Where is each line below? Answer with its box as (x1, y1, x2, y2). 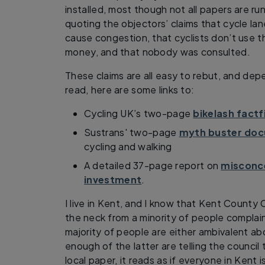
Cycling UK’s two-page (84, 106, 193, 119)
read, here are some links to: (65, 83, 195, 96)
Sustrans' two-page (84, 125, 179, 138)
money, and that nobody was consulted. (65, 45, 250, 58)
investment (84, 173, 142, 186)
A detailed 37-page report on (84, 159, 221, 172)
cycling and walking (84, 140, 172, 153)
